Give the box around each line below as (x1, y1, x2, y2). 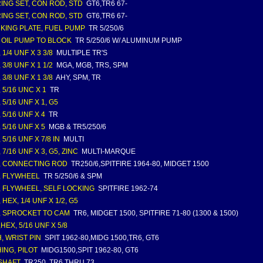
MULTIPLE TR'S (55, 49, 107, 57)
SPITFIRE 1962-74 (96, 184, 158, 193)
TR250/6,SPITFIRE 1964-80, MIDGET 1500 (69, 160, 209, 168)
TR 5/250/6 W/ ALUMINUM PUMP (73, 36, 182, 45)
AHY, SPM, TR (55, 73, 101, 82)
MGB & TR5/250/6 (47, 123, 106, 131)
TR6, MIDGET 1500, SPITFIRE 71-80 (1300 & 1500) (72, 209, 238, 217)
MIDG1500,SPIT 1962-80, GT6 (39, 246, 139, 254)
